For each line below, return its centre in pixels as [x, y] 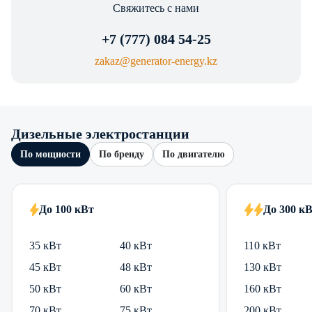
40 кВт [135, 246]
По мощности [50, 155]
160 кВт [262, 289]
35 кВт [45, 246]
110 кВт [262, 246]
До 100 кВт [67, 210]
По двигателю [194, 155]
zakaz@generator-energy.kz [156, 61]
